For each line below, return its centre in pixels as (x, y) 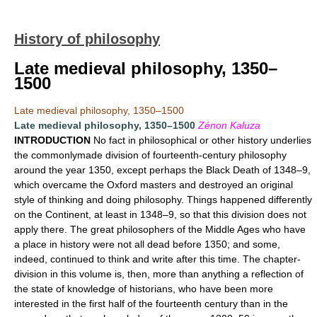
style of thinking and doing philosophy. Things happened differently (163, 200)
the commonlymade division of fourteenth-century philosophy (150, 155)
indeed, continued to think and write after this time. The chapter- (157, 259)
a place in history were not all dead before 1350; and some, (147, 244)
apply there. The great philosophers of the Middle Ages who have (160, 229)
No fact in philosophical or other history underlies (201, 140)
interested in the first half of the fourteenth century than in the (151, 304)
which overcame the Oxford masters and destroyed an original (154, 185)
